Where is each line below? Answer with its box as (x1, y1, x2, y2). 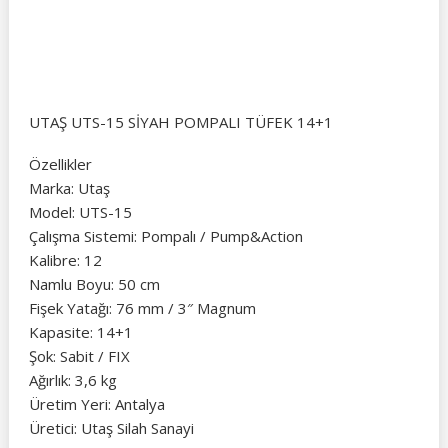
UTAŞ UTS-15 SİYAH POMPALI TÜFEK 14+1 (28, 112, 333, 133)
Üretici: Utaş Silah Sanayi (28, 418, 194, 439)
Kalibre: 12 (28, 250, 102, 271)
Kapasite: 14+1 (28, 322, 133, 343)
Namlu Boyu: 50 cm (28, 274, 160, 295)
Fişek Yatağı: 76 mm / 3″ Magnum (28, 298, 256, 319)
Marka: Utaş (28, 178, 110, 199)
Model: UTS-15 (28, 202, 132, 223)
